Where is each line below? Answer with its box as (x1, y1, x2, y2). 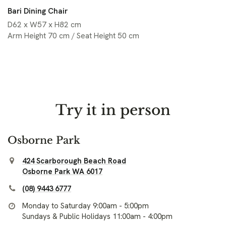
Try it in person (55, 101, 171, 120)
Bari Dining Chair (8, 6, 68, 16)
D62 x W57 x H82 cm (8, 19, 81, 30)
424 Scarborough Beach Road (22, 155, 127, 166)
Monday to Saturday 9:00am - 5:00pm (22, 200, 149, 211)
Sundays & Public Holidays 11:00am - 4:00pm (22, 211, 173, 221)
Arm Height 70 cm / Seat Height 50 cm (8, 30, 139, 41)
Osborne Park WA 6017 (22, 166, 103, 177)
